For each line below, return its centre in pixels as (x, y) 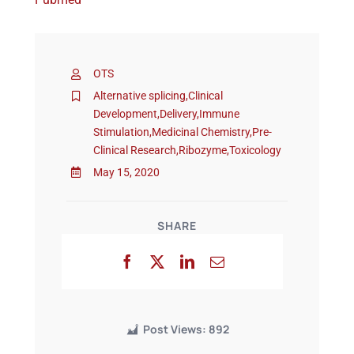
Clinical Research (134, 150)
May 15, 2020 (126, 172)
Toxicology (255, 150)
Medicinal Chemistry (200, 132)
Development (125, 113)
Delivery (178, 113)
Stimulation (121, 132)
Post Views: (175, 330)
